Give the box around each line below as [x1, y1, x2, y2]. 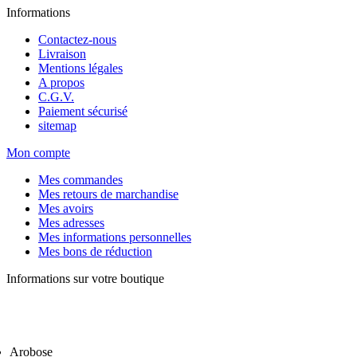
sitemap [38, 119, 76, 133]
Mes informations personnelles [38, 230, 191, 245]
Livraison [38, 47, 86, 61]
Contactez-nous [38, 33, 116, 47]
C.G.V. [38, 90, 74, 104]
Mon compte [6, 146, 70, 160]
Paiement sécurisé [38, 104, 127, 119]
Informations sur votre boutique [6, 272, 164, 286]
